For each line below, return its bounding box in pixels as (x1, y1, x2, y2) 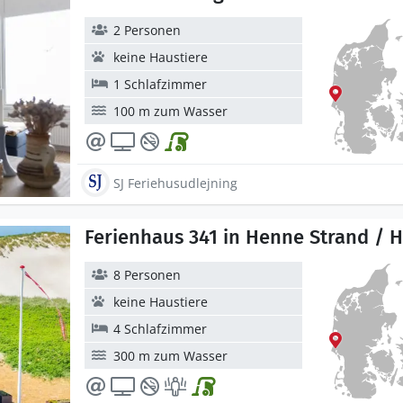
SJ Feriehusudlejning (113, 174, 237, 192)
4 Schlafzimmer (113, 320, 207, 337)
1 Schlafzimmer (113, 76, 207, 93)
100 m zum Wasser (113, 103, 228, 120)
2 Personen (113, 22, 181, 39)
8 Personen (113, 266, 181, 283)
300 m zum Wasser (113, 347, 228, 364)
